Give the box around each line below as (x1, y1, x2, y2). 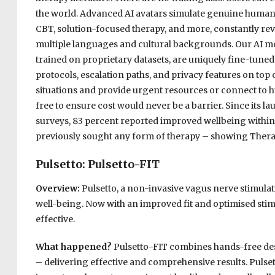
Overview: (35, 183, 82, 195)
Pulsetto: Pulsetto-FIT (35, 157, 160, 172)
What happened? (35, 241, 114, 253)
